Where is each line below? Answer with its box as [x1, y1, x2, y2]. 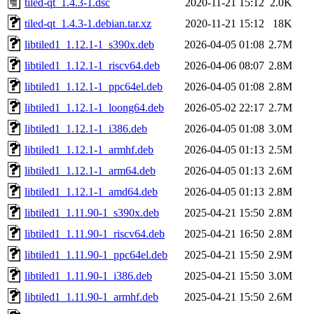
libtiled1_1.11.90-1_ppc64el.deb [25, 248, 168, 261]
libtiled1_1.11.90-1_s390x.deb [25, 206, 159, 219]
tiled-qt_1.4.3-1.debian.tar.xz [25, 17, 151, 29]
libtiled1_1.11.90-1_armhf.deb [25, 290, 158, 303]
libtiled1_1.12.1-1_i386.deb [25, 122, 147, 135]
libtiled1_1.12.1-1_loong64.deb [25, 101, 164, 114]
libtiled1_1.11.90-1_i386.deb [25, 269, 152, 282]
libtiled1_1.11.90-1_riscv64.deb [25, 227, 165, 240]
